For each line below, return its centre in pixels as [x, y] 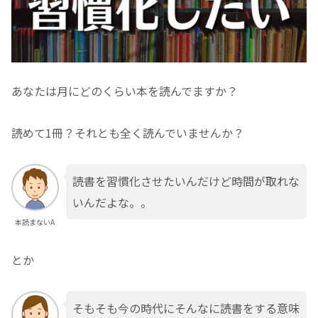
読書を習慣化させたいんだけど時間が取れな [186, 181]
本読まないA [35, 222]
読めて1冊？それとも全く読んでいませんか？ [128, 132]
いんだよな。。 [112, 202]
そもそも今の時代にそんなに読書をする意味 [186, 308]
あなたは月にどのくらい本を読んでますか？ [125, 91]
